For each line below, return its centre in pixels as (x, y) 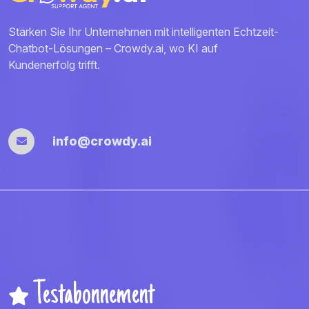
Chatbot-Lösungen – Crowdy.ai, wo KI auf (113, 48)
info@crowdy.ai (102, 141)
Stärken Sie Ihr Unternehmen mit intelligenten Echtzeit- (143, 31)
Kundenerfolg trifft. (54, 64)
